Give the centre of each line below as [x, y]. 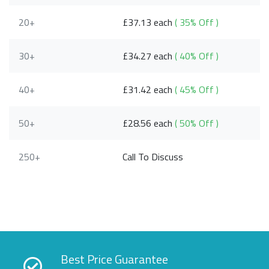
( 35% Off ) [197, 23]
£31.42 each [149, 90]
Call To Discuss [153, 157]
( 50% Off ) [197, 123]
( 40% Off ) [197, 56]
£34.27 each [149, 56]
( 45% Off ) [197, 90]
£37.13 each [149, 23]
